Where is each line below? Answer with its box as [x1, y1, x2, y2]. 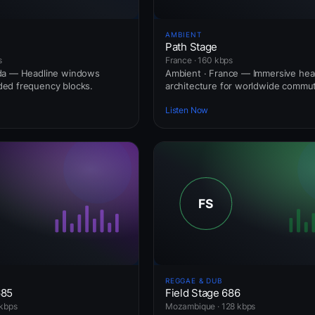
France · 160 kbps [165, 54, 233, 65]
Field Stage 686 [165, 285, 240, 300]
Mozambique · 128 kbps [165, 300, 256, 311]
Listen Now [165, 105, 209, 116]
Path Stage [165, 39, 217, 53]
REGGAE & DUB [165, 276, 223, 285]
